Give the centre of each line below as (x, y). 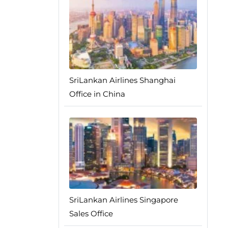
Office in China (97, 94)
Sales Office (91, 214)
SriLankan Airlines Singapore (123, 200)
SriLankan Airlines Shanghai (122, 80)
